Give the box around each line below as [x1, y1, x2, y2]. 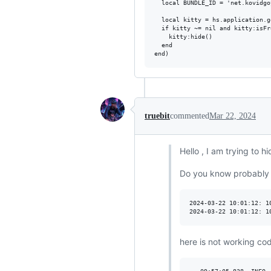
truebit [145, 111, 170, 120]
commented [170, 111, 209, 120]
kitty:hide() [154, 33, 212, 40]
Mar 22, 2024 [209, 111, 256, 120]
